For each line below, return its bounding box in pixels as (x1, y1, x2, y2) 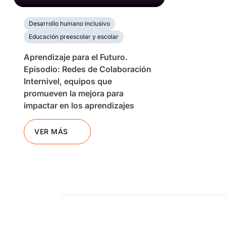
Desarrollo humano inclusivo (29, 19, 110, 27)
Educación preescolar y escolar (29, 32, 119, 40)
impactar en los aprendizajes (24, 100, 134, 110)
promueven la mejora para (24, 88, 124, 98)
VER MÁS (34, 127, 68, 136)
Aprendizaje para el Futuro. (24, 51, 128, 62)
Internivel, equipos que (24, 76, 112, 86)
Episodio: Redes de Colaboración (24, 64, 151, 74)
